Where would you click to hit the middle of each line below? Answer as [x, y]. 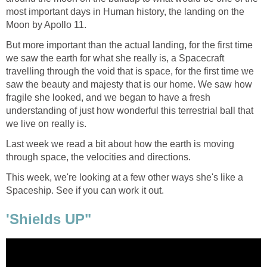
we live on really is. [46, 124]
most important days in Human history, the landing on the [125, 12]
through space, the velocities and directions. [98, 157]
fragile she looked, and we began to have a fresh [108, 98]
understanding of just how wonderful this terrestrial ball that [130, 111]
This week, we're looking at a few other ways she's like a [125, 178]
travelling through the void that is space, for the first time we [130, 72]
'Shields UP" [49, 219]
